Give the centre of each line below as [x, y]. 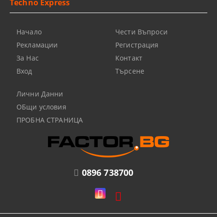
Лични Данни [40, 94]
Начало [29, 32]
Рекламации [37, 45]
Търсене [130, 71]
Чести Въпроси [141, 32]
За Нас [28, 58]
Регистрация [137, 45]
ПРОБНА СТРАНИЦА [50, 120]
